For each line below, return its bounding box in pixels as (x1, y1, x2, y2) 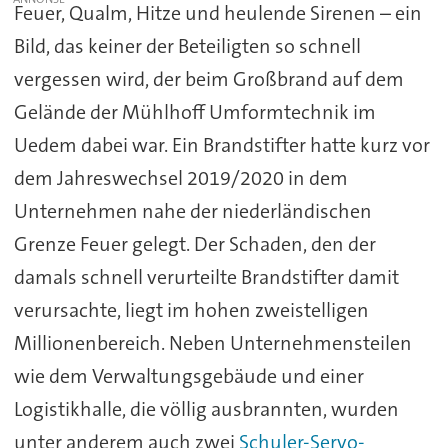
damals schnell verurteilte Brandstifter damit (13, 263, 399, 290)
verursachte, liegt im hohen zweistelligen (13, 296, 369, 323)
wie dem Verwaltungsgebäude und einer (13, 362, 364, 389)
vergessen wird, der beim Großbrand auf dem (13, 65, 404, 92)
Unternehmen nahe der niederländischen (13, 197, 372, 224)
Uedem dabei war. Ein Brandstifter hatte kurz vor (13, 131, 430, 158)
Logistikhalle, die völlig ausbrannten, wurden (13, 395, 399, 422)
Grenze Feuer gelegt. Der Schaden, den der (13, 230, 376, 257)
